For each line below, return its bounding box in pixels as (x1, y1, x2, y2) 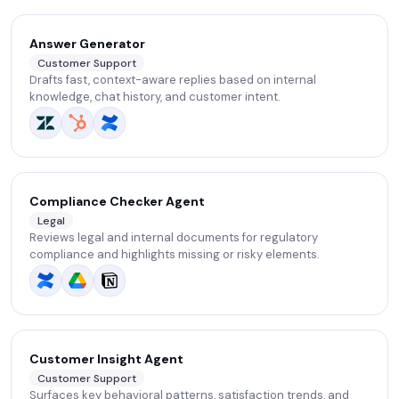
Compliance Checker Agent (29, 193, 205, 209)
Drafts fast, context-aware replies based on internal (29, 72, 316, 88)
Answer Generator (29, 36, 145, 52)
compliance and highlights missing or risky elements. (29, 247, 320, 263)
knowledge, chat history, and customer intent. (29, 89, 281, 105)
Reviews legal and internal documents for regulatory (29, 230, 318, 246)
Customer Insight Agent (29, 351, 183, 367)
